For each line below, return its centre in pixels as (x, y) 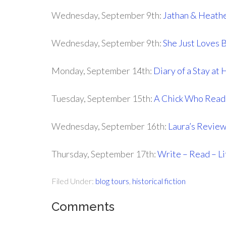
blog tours (112, 181)
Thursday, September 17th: (104, 154)
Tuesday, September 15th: (103, 98)
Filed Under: (73, 181)
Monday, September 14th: (102, 71)
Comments (83, 207)
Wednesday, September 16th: (110, 126)
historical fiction (159, 181)
